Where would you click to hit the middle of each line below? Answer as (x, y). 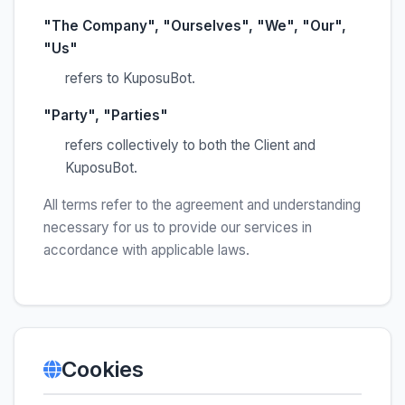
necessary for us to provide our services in (178, 227)
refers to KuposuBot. (130, 78)
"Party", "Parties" (106, 115)
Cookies (103, 369)
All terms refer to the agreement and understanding (202, 205)
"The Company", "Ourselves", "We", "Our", (195, 26)
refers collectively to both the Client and (190, 145)
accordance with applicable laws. (146, 250)
